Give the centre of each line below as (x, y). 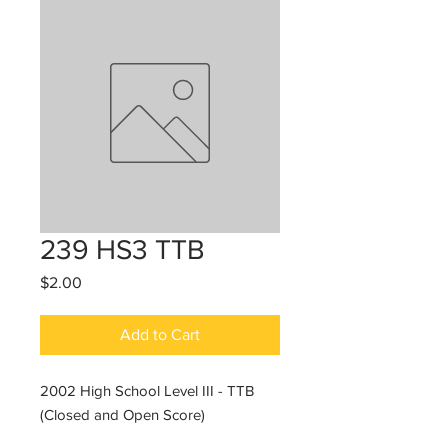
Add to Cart (160, 334)
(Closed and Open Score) (122, 414)
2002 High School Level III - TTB (149, 390)
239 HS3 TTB (122, 249)
